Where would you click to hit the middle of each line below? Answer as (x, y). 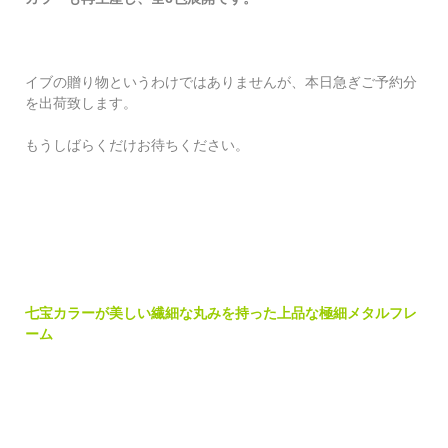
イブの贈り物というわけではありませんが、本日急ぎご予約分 (221, 81)
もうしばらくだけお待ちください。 (137, 144)
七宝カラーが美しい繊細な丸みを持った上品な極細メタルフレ (221, 312)
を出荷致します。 (81, 102)
